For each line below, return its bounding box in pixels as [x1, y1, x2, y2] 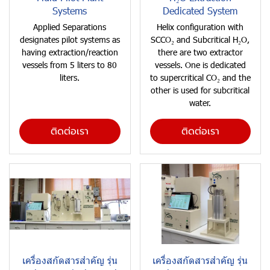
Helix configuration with [157, 21, 244, 33]
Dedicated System [163, 4, 238, 17]
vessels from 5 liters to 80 [22, 59, 118, 71]
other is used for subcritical [151, 84, 250, 96]
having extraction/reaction [21, 46, 118, 58]
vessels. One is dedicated [154, 59, 246, 71]
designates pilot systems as [19, 34, 120, 45]
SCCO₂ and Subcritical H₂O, [151, 34, 250, 45]
